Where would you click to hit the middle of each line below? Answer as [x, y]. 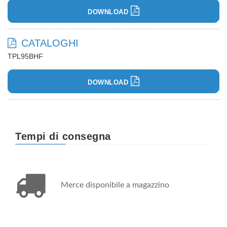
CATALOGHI [50, 43]
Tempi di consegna [63, 136]
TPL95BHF [25, 56]
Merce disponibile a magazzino [115, 185]
